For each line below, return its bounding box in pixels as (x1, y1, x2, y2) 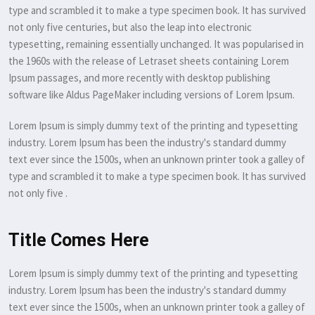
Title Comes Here (8, 230, 149, 250)
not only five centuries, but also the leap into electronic (8, 20, 252, 34)
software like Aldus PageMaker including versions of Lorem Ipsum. (8, 88, 295, 101)
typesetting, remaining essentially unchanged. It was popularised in (8, 37, 304, 51)
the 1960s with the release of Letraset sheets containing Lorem (8, 54, 289, 67)
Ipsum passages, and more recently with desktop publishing (8, 71, 271, 84)
